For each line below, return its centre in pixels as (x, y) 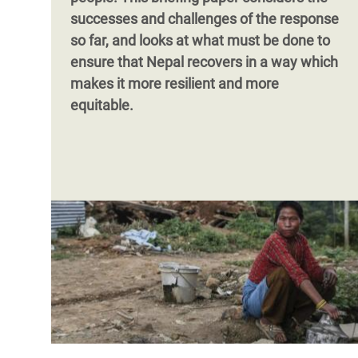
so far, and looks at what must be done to (200, 40)
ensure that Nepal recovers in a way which (204, 62)
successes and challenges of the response (205, 19)
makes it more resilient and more (175, 84)
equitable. (102, 105)
